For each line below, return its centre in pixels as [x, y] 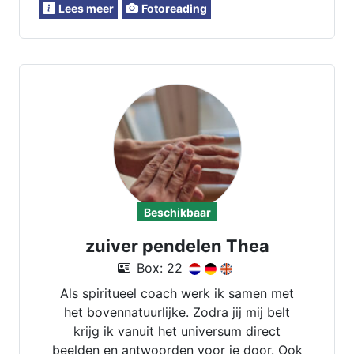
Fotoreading [174, 8]
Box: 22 [160, 268]
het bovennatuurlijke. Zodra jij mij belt [177, 312]
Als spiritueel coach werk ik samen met [177, 293]
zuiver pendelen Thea [177, 246]
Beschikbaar [177, 212]
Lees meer [86, 8]
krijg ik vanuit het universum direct [177, 331]
